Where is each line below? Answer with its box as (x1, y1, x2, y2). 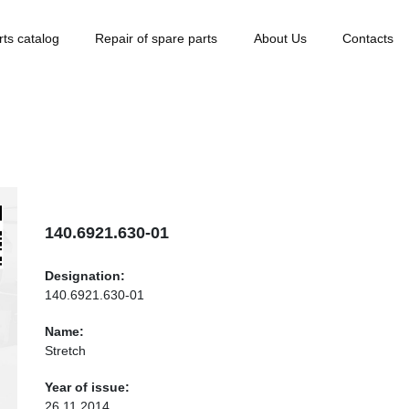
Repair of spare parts (95, 31, 218, 46)
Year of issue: (45, 380, 130, 394)
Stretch (45, 343, 86, 358)
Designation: (45, 268, 125, 283)
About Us (253, 31, 307, 46)
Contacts (341, 31, 393, 46)
